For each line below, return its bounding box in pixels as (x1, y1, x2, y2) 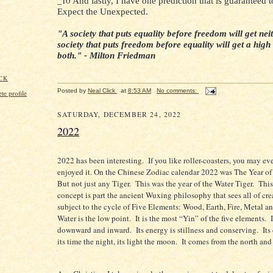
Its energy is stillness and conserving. (136, 224, 260, 235)
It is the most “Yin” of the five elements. (135, 212, 266, 224)
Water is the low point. (57, 212, 131, 224)
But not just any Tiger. (57, 177, 131, 189)
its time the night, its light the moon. (57, 235, 179, 247)
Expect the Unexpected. (57, 6, 151, 16)
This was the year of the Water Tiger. (135, 177, 256, 189)
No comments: (157, 87, 199, 94)
